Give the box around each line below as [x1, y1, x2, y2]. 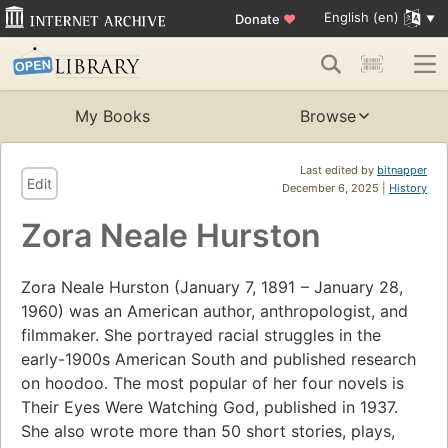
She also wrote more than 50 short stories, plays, [21, 421, 395, 442]
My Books [74, 106, 150, 127]
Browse [300, 106, 356, 127]
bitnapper [377, 163, 427, 178]
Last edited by [300, 163, 377, 178]
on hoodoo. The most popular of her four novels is [21, 373, 404, 394]
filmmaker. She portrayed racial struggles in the [21, 325, 381, 346]
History [389, 181, 427, 196]
